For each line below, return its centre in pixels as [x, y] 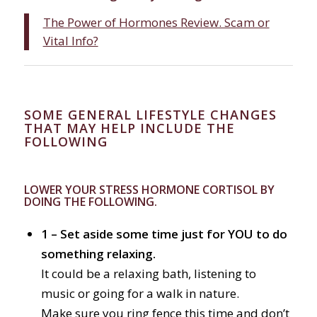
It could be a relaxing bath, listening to [148, 274]
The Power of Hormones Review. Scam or [156, 23]
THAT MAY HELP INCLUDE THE [129, 128]
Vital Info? [70, 41]
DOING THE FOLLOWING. [90, 202]
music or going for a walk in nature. [140, 294]
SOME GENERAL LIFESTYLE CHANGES [150, 115]
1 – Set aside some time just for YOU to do [164, 234]
